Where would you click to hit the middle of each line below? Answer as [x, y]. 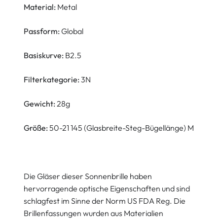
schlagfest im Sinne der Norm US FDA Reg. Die [105, 201]
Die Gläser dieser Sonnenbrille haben [88, 176]
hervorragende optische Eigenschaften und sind [107, 188]
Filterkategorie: [52, 79]
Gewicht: [39, 104]
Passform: [42, 31]
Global [72, 31]
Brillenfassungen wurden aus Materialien [93, 213]
